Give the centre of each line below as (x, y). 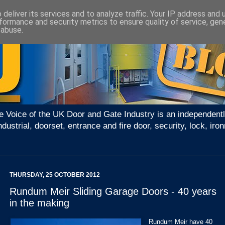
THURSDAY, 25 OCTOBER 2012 (55, 175)
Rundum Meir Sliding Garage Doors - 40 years (113, 192)
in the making (39, 203)
